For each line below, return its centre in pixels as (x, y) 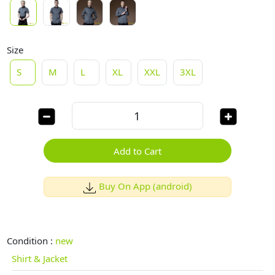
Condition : (31, 240)
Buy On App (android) (145, 186)
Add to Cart (137, 151)
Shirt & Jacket (39, 259)
